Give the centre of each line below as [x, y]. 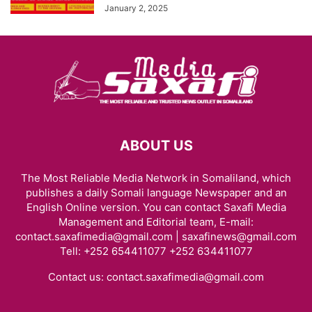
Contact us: [77, 277]
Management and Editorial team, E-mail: [156, 222]
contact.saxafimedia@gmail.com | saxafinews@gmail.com [156, 236]
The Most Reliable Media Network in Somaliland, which [156, 178]
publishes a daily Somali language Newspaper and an [156, 193]
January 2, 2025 [136, 8]
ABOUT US [156, 146]
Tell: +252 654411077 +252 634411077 [156, 251]
